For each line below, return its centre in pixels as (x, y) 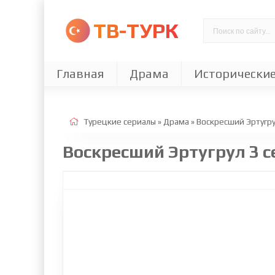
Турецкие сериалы (120, 122)
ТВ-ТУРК (136, 30)
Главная (80, 73)
